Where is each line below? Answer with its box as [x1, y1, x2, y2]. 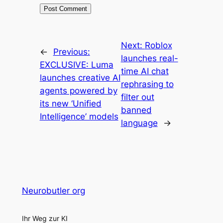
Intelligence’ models [39, 111, 118, 121]
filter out [120, 92, 154, 102]
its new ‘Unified [39, 98, 102, 109]
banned [120, 105, 152, 115]
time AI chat [120, 66, 169, 76]
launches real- [120, 53, 178, 63]
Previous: [53, 46, 90, 57]
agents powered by [39, 85, 117, 96]
